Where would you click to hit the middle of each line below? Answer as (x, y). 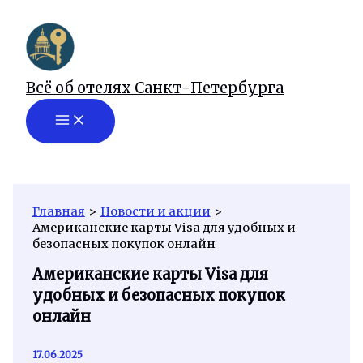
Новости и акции (155, 211)
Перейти (34, 16)
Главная (58, 211)
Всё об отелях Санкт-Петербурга (155, 88)
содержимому (51, 58)
